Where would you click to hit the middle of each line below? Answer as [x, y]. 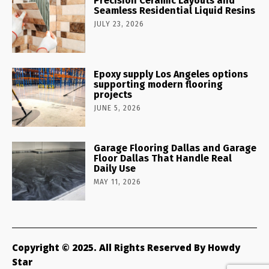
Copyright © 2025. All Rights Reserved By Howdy [126, 248]
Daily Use [115, 169]
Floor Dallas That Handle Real [163, 159]
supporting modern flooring [159, 85]
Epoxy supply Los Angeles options [171, 74]
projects [113, 95]
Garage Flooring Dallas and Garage [175, 148]
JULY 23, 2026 [119, 24]
